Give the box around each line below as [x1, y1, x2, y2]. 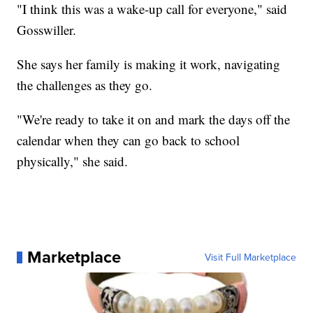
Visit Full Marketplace [204, 250, 296, 265]
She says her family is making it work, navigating [17, 55, 281, 73]
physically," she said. [17, 152, 129, 170]
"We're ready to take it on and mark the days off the [17, 110, 291, 129]
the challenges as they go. [17, 76, 153, 94]
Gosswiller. [17, 21, 77, 39]
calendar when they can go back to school [17, 131, 240, 150]
